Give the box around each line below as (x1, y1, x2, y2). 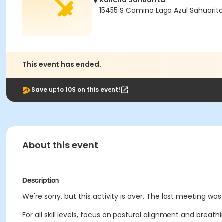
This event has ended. (22, 59, 101, 69)
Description (22, 176, 59, 184)
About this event (22, 139, 98, 151)
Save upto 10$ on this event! (31, 85, 120, 94)
